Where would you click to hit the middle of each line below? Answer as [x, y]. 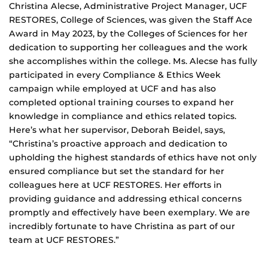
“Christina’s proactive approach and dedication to [118, 144]
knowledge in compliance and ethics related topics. [123, 116]
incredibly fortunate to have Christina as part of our [122, 226]
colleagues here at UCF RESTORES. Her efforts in [115, 185]
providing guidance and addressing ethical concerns [125, 199]
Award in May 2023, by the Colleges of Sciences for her [128, 33]
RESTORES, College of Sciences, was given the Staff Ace [131, 20]
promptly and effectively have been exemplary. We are [130, 212]
